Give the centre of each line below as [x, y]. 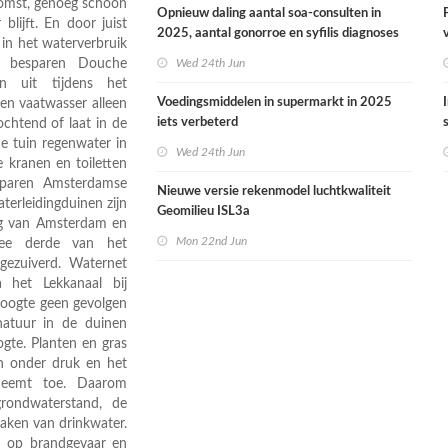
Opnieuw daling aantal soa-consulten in [269, 13]
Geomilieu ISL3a [204, 211]
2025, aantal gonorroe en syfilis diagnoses [278, 33]
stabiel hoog [192, 53]
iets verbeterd [198, 122]
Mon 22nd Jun [212, 241]
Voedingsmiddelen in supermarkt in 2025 [275, 102]
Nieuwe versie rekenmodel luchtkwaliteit [274, 191]
